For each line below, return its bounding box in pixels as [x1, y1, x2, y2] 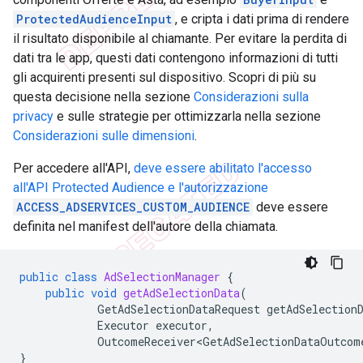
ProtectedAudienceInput [16, 11, 172, 28]
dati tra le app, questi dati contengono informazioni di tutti [13, 50, 338, 66]
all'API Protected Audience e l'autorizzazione [13, 180, 268, 196]
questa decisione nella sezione [13, 89, 194, 105]
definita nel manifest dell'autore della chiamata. [13, 219, 278, 235]
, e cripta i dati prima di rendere [175, 11, 349, 28]
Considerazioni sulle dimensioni [13, 128, 194, 144]
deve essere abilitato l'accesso [134, 160, 312, 177]
